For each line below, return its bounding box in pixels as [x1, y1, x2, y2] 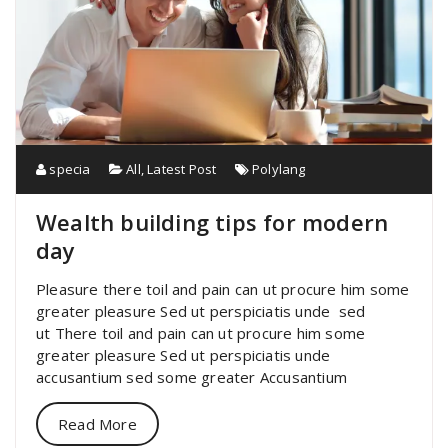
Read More [58, 413, 137, 434]
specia [46, 159, 91, 178]
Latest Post [147, 159, 217, 178]
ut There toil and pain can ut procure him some [36, 322, 366, 343]
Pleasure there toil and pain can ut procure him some [36, 278, 410, 299]
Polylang [252, 159, 306, 178]
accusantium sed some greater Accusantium [36, 366, 347, 387]
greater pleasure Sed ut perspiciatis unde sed [36, 300, 366, 321]
